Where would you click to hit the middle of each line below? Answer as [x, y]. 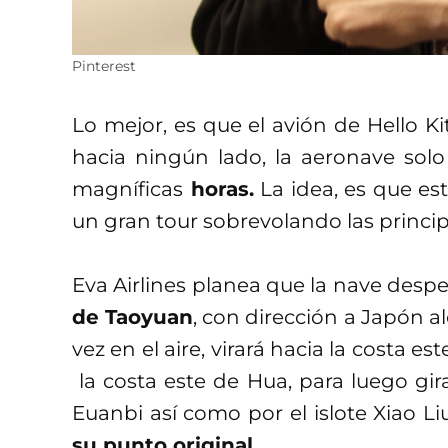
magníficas [127, 188]
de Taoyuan [133, 316]
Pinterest [104, 65]
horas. [218, 188]
